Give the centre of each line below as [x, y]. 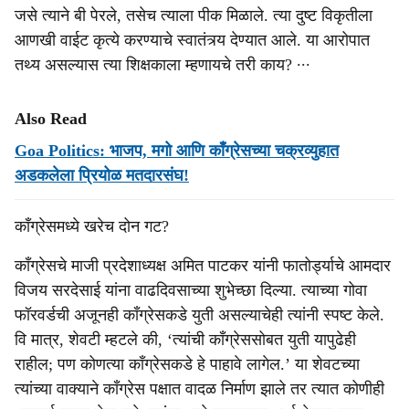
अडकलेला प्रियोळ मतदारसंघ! [102, 175]
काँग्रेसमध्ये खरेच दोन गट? [92, 226]
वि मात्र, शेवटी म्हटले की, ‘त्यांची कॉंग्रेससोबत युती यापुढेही [185, 340]
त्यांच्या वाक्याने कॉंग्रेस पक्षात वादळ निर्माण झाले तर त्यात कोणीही [199, 389]
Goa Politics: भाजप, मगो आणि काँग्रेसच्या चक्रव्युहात [177, 151]
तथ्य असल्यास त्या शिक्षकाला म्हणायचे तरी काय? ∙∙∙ [163, 65]
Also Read [51, 119]
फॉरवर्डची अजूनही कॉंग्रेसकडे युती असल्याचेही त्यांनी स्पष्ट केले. [199, 315]
